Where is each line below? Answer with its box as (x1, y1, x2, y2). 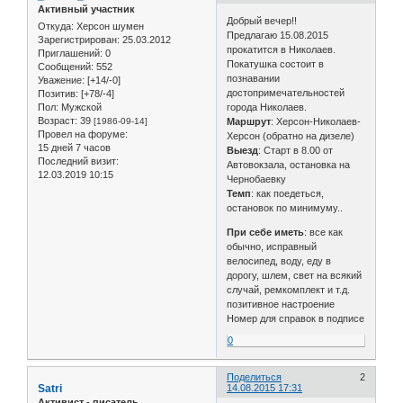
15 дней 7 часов (38, 142, 111, 154)
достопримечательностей (227, 87, 345, 99)
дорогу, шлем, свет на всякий (227, 270, 363, 282)
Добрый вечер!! (227, 15, 298, 27)
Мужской (58, 102, 102, 113)
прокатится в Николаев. (227, 44, 336, 56)
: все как (304, 227, 344, 238)
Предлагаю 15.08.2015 (227, 30, 329, 41)
